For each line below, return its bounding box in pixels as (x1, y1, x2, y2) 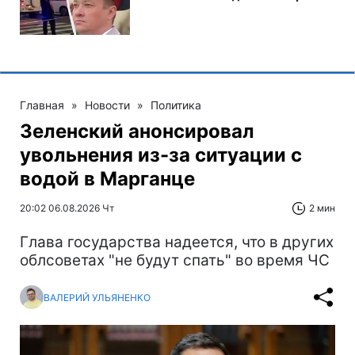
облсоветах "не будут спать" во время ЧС (20, 251, 330, 269)
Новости (85, 98, 130, 112)
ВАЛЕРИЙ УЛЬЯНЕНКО (44, 291, 151, 303)
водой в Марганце (20, 167, 195, 190)
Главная (20, 98, 64, 112)
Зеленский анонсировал (20, 120, 254, 143)
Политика (151, 98, 201, 112)
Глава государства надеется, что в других (20, 233, 334, 251)
